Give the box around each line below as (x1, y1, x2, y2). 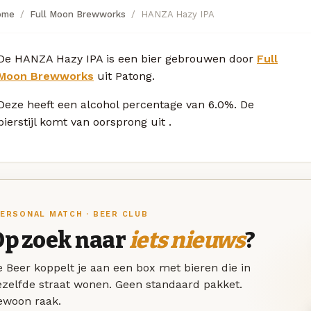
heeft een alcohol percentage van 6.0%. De (27, 97, 254, 111)
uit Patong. (94, 69, 155, 83)
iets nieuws (128, 227, 245, 254)
